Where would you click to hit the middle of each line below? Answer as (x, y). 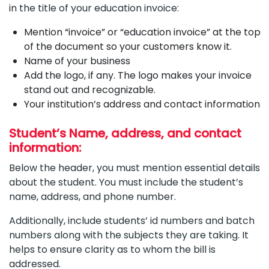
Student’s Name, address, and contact (125, 133)
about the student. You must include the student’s (126, 182)
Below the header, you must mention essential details (134, 168)
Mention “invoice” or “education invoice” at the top (142, 32)
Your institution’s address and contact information (142, 104)
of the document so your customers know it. (128, 46)
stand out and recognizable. (91, 89)
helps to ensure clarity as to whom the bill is (112, 249)
